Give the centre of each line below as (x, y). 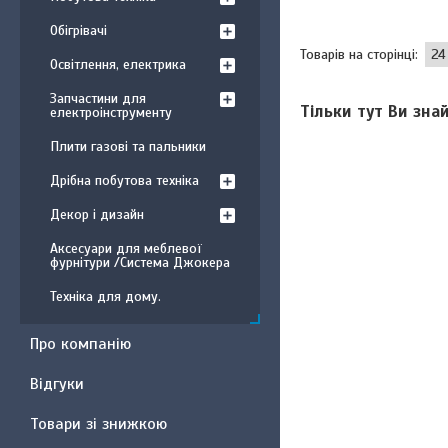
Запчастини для (98, 98)
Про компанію (80, 344)
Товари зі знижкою (98, 424)
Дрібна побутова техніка (124, 180)
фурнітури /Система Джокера (140, 262)
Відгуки (57, 384)
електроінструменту (111, 112)
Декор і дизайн (97, 214)
